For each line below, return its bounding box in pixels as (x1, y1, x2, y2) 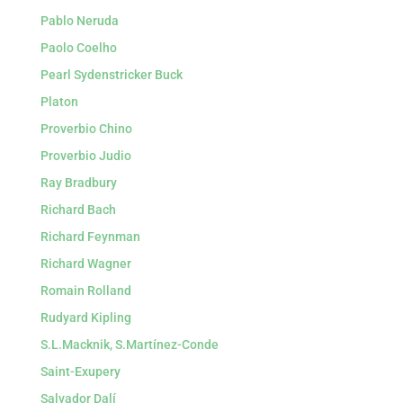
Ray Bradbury (40, 175, 117, 190)
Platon (40, 94, 78, 109)
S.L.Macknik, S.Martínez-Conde (40, 337, 219, 352)
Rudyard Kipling (40, 310, 131, 325)
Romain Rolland (40, 283, 131, 298)
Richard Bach (40, 202, 116, 217)
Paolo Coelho (40, 40, 117, 55)
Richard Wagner (40, 256, 131, 271)
